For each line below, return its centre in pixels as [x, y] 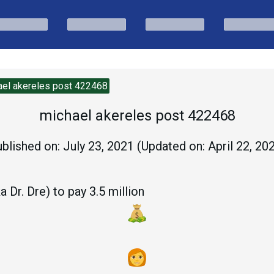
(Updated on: [171, 146]
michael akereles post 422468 [137, 116]
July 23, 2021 [98, 146]
